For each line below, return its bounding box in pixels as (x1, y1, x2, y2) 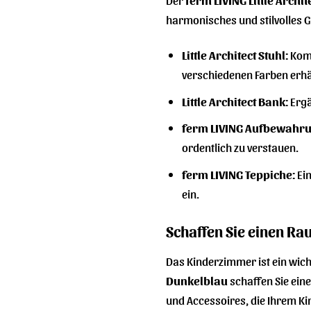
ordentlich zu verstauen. (181, 140, 299, 155)
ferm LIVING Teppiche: (181, 166, 295, 181)
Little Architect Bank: (181, 93, 288, 108)
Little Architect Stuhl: (181, 47, 288, 62)
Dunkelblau (166, 272, 228, 287)
